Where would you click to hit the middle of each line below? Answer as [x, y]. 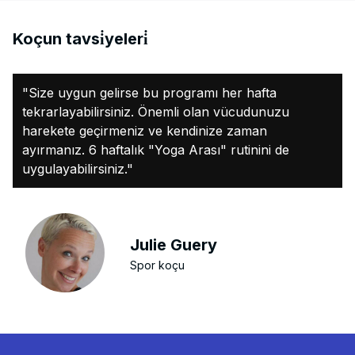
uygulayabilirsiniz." [78, 169]
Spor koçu [158, 265]
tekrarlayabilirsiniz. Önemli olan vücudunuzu [156, 112]
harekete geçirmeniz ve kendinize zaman [145, 131]
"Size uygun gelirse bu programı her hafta [149, 93]
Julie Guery [174, 244]
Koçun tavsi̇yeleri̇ [80, 39]
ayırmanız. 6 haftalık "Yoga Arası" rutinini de [156, 150]
